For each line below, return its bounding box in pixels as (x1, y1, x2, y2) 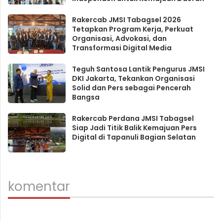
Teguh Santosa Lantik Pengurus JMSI (72, 64, 205, 74)
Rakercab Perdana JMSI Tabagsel (72, 113, 194, 124)
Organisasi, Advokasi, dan (72, 34, 167, 44)
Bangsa (72, 92, 100, 103)
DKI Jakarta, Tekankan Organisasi (72, 74, 195, 84)
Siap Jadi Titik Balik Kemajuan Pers (72, 123, 197, 133)
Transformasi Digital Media (72, 43, 172, 53)
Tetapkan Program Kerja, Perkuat (72, 24, 193, 35)
